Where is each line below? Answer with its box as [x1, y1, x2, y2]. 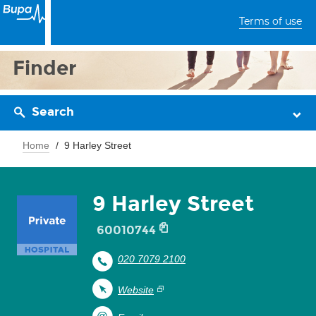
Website [118, 284, 154, 296]
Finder [13, 56, 77, 80]
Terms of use [239, 15, 302, 28]
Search [32, 104, 74, 119]
